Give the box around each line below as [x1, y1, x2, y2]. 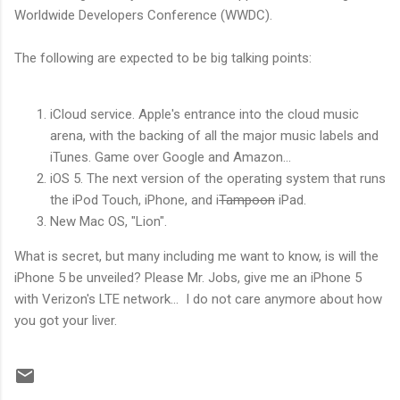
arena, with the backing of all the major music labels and [50, 127, 379, 144]
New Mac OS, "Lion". [50, 212, 167, 229]
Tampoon [219, 191, 275, 208]
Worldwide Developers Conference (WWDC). [14, 6, 272, 23]
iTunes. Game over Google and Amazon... [50, 148, 291, 165]
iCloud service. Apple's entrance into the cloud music [50, 105, 359, 122]
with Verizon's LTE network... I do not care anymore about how [14, 290, 382, 307]
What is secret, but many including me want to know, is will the [14, 247, 379, 264]
